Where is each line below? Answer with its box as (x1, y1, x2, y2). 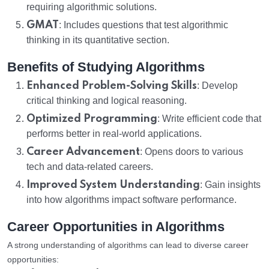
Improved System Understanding (26, 180, 200, 191)
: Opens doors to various (140, 147, 243, 157)
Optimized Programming (26, 113, 157, 125)
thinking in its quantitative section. (26, 35, 169, 46)
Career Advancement (26, 147, 140, 158)
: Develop (197, 80, 238, 91)
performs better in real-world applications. (26, 128, 202, 139)
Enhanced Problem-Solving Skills (26, 80, 197, 92)
